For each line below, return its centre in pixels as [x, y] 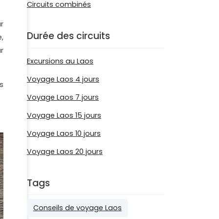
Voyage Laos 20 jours [65, 151]
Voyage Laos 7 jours [63, 97]
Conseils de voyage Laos [77, 208]
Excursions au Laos [60, 61]
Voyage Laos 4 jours [63, 79]
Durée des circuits [68, 36]
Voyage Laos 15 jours [64, 115]
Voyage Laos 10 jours [64, 133]
